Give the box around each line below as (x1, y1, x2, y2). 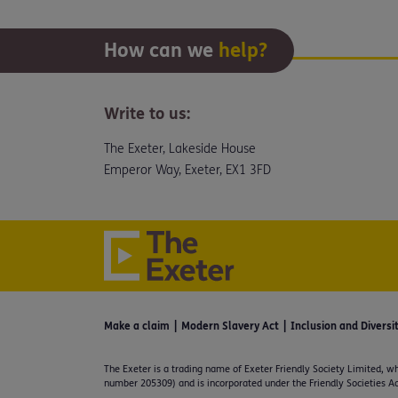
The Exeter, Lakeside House (104, 140, 256, 156)
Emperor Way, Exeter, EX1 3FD (104, 162, 271, 178)
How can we (104, 38, 219, 62)
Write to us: (104, 103, 190, 123)
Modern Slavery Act (181, 319, 279, 332)
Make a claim (104, 319, 170, 332)
